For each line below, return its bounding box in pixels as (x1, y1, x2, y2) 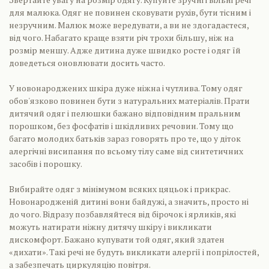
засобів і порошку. (9, 158, 82, 169)
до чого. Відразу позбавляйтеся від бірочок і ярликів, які (9, 208, 236, 220)
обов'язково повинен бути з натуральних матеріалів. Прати (9, 95, 250, 106)
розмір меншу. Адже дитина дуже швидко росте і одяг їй (9, 44, 241, 56)
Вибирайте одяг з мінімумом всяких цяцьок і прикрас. (9, 183, 230, 195)
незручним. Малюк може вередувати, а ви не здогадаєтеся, (9, 19, 249, 31)
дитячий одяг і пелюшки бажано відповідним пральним (9, 107, 241, 119)
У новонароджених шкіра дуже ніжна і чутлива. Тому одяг (9, 82, 243, 94)
